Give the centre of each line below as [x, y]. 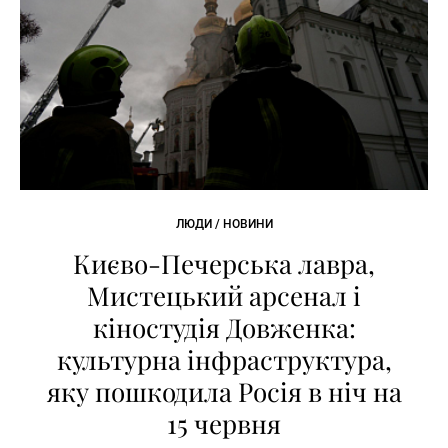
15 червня [224, 424]
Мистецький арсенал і [224, 296]
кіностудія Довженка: [224, 328]
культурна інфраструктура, [224, 360]
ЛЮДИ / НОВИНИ [224, 224]
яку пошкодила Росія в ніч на [224, 392]
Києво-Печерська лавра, [224, 264]
